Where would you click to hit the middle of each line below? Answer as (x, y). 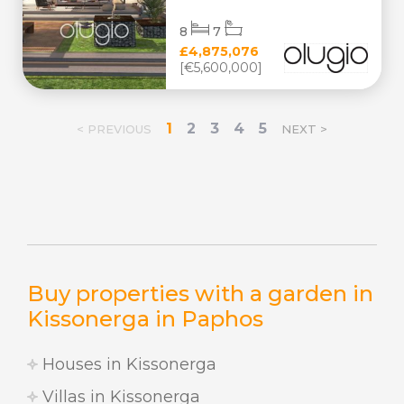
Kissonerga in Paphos (145, 319)
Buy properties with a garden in (200, 294)
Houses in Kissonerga (127, 364)
